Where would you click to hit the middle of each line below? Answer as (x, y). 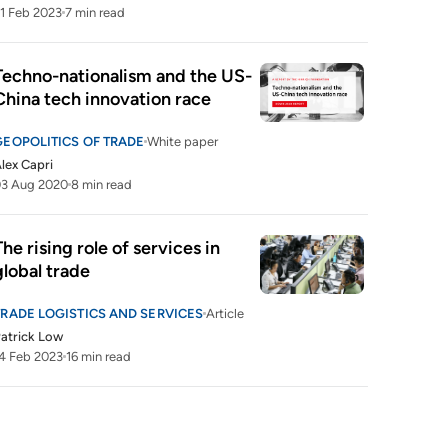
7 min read (95, 12)
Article (225, 313)
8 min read (102, 184)
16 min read (99, 356)
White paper (183, 141)
